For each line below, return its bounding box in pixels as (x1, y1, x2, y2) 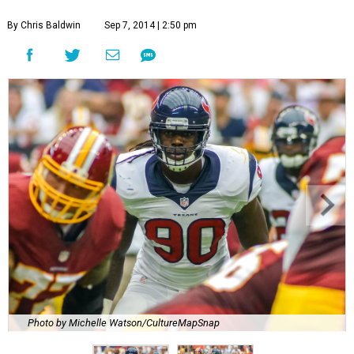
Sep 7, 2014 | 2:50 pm (104, 20, 197, 31)
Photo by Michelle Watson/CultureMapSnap (28, 316, 220, 329)
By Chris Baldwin (7, 20, 81, 31)
